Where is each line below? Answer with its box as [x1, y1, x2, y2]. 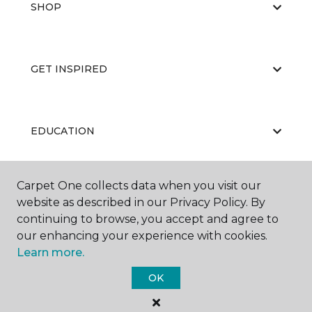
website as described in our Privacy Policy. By [17, 196, 265, 209]
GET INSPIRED [31, 63, 107, 75]
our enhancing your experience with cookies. [17, 229, 267, 242]
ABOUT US [31, 187, 85, 199]
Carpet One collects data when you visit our [17, 179, 261, 192]
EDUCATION [31, 125, 95, 137]
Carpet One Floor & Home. [109, 297, 241, 310]
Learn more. [17, 246, 84, 259]
